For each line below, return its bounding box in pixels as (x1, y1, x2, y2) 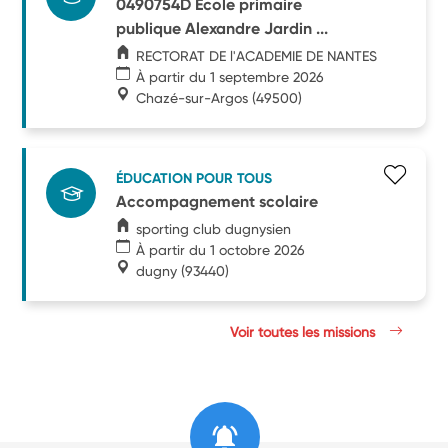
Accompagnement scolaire (116, 191, 319, 211)
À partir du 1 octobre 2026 (136, 241, 306, 258)
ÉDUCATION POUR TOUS (116, 169, 273, 187)
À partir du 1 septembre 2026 (136, 68, 325, 85)
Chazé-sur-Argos (136, 89, 249, 106)
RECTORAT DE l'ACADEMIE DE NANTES (136, 47, 378, 64)
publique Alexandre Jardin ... (116, 18, 329, 38)
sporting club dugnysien (136, 220, 292, 237)
